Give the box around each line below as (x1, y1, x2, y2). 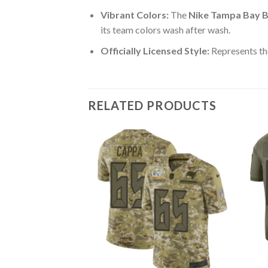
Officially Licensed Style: (100, 44, 209, 56)
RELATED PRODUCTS (88, 98, 217, 112)
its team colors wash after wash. (100, 24, 230, 36)
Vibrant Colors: (100, 9, 169, 21)
